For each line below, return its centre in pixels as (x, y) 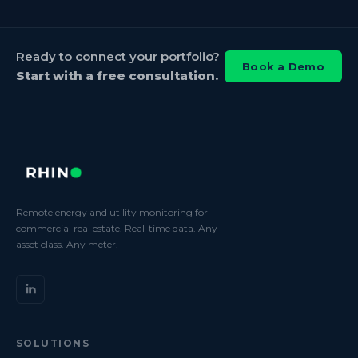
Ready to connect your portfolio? (118, 56)
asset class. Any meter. (67, 244)
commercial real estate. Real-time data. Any (117, 228)
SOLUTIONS (53, 343)
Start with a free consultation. (117, 76)
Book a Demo (283, 66)
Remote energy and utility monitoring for (112, 212)
